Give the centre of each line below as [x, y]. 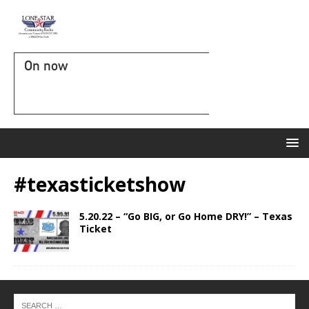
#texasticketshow [100, 184]
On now [46, 66]
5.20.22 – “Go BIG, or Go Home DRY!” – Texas [186, 216]
